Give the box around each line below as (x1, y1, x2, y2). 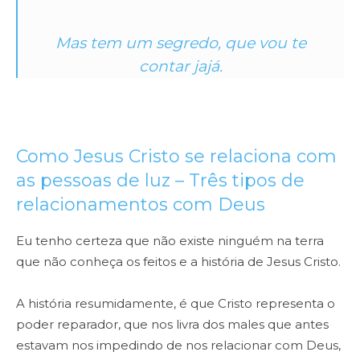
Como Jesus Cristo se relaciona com (16, 145, 337, 168)
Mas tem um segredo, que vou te (55, 34, 306, 53)
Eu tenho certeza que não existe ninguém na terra (16, 233, 324, 249)
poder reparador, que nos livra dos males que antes (16, 317, 329, 333)
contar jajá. (139, 57, 223, 76)
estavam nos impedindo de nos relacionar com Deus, (16, 337, 341, 354)
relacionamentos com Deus (16, 194, 265, 216)
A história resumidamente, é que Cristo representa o (16, 296, 335, 312)
